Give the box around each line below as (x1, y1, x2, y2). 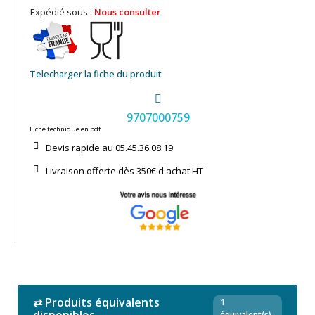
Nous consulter (94, 6, 161, 19)
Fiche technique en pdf (30, 124, 101, 134)
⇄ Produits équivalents (33, 295, 160, 311)
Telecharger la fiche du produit (30, 67, 162, 81)
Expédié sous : (30, 6, 94, 19)
